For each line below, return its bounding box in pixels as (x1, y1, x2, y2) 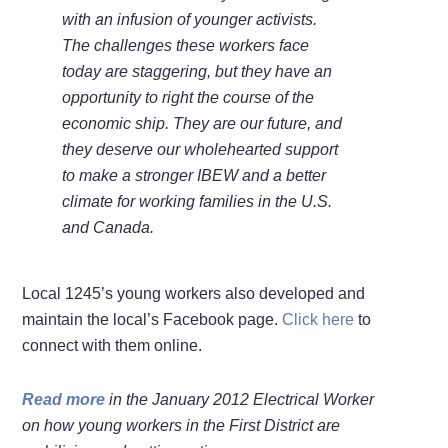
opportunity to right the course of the (62, 88, 315, 106)
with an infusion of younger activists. (62, 10, 318, 28)
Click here (282, 310, 355, 328)
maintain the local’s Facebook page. (22, 310, 283, 328)
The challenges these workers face (62, 36, 310, 54)
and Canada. (62, 218, 155, 236)
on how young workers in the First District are (22, 416, 341, 434)
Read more (22, 390, 106, 408)
